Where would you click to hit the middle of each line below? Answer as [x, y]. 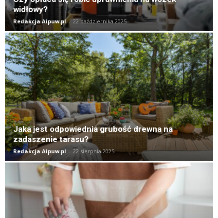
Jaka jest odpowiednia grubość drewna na [93, 129]
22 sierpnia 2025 [94, 151]
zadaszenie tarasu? [51, 139]
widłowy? [30, 9]
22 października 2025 [100, 21]
